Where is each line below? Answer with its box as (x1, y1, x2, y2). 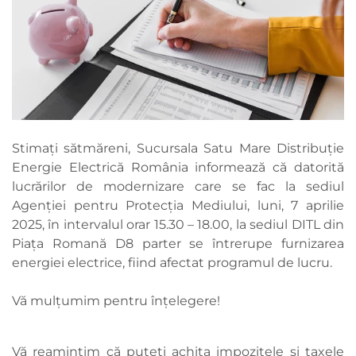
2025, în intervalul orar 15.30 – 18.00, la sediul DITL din (12, 217, 344, 233)
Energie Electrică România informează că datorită (12, 160, 344, 176)
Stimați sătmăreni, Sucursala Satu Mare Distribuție (12, 141, 344, 157)
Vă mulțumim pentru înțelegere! (12, 293, 220, 309)
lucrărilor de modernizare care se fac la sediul (12, 179, 344, 195)
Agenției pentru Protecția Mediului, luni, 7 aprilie (12, 198, 344, 214)
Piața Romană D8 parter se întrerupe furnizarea (12, 236, 344, 252)
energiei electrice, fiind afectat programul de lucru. (12, 255, 332, 271)
